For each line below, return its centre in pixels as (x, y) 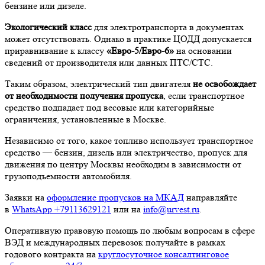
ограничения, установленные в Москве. (85, 119)
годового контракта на (51, 254)
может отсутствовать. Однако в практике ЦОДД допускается (128, 38)
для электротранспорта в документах (168, 27)
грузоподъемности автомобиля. (68, 176)
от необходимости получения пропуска (84, 95)
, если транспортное (204, 95)
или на (127, 209)
